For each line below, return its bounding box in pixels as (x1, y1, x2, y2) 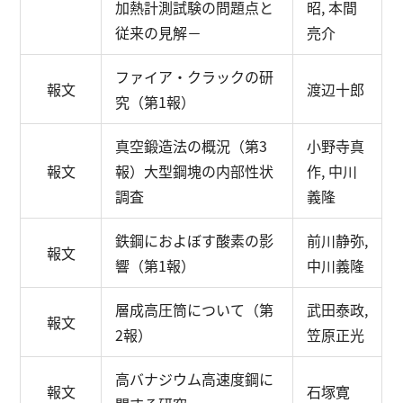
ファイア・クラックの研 (115, 66, 274, 87)
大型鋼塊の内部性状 (144, 160, 274, 182)
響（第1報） (115, 255, 196, 276)
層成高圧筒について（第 (115, 299, 274, 320)
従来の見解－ (115, 22, 202, 43)
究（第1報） (115, 91, 196, 112)
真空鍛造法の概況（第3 (115, 135, 268, 157)
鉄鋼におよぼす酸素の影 (115, 229, 274, 251)
